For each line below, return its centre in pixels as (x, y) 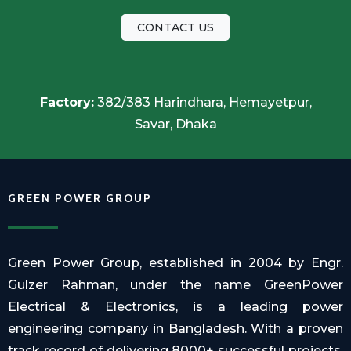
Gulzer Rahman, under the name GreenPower (175, 284)
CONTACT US (175, 27)
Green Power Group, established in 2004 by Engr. (175, 262)
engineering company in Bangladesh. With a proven (175, 328)
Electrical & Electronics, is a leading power (175, 306)
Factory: (67, 102)
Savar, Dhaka (175, 124)
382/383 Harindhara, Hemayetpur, (203, 102)
